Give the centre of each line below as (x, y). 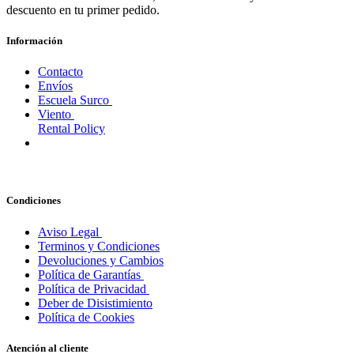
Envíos (55, 86)
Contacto (60, 72)
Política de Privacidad (94, 288)
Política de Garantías (91, 274)
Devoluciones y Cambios (101, 260)
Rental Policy (72, 129)
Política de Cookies (86, 317)
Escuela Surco (75, 100)
